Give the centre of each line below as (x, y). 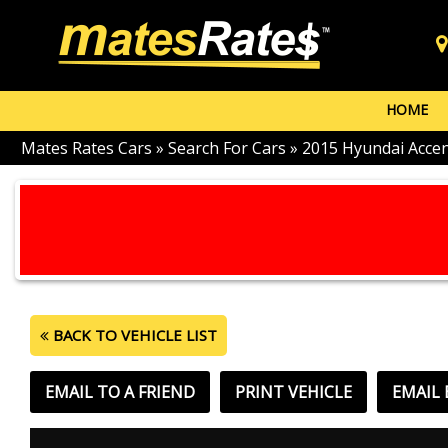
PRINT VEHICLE (293, 392)
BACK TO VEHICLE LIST (133, 335)
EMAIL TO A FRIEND (120, 392)
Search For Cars (227, 148)
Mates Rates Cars (86, 148)
